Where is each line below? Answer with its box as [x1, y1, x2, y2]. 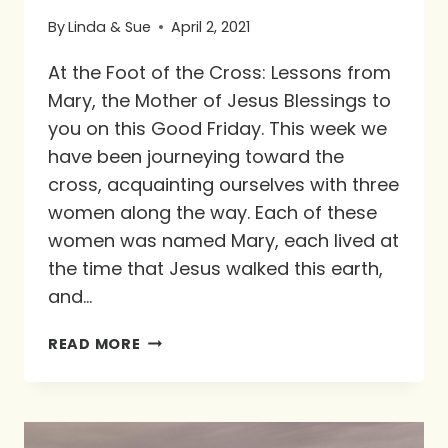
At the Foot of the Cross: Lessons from [48, 59, 391, 85]
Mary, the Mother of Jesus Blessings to [48, 87, 391, 113]
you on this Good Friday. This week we [48, 115, 387, 141]
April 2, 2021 [171, 16, 251, 37]
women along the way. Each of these [48, 199, 377, 225]
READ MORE [48, 333, 141, 354]
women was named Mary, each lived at [48, 227, 399, 253]
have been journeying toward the [48, 143, 344, 169]
